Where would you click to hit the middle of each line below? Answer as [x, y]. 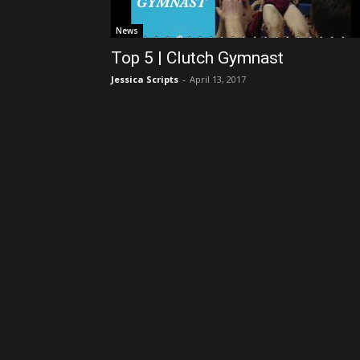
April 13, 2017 [218, 79]
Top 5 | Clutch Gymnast [197, 58]
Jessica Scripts [145, 79]
